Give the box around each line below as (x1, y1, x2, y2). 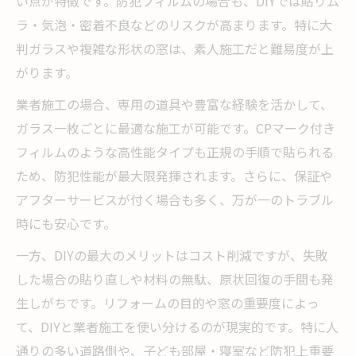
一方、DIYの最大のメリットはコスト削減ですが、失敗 (16, 245, 328, 265)
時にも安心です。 (16, 213, 116, 233)
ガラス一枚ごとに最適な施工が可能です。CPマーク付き (16, 118, 335, 137)
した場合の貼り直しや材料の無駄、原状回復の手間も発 (16, 269, 334, 288)
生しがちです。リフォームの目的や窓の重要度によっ (16, 292, 319, 312)
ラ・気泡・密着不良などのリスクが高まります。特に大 (16, 14, 332, 34)
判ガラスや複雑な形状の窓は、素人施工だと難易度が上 (16, 38, 334, 58)
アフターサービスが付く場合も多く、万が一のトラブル (16, 189, 334, 209)
